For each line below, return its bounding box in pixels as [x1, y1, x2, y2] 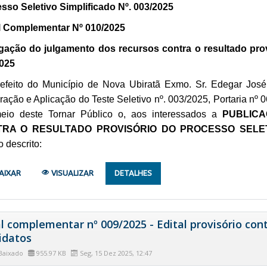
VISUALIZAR [48, 168, 94, 178]
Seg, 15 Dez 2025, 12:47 [77, 248, 152, 257]
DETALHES [114, 168, 152, 178]
